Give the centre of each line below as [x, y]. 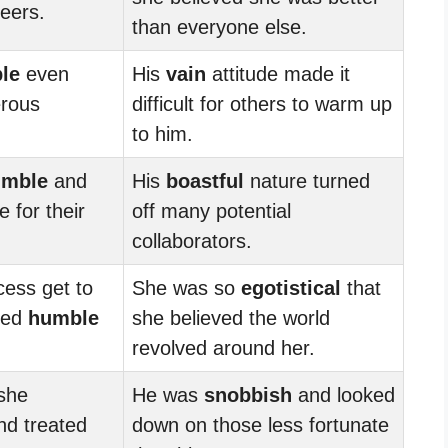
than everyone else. [219, 26]
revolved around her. [223, 347]
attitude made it [278, 73]
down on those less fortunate [260, 424]
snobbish [248, 394]
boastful [205, 180]
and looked [343, 394]
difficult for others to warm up [262, 103]
